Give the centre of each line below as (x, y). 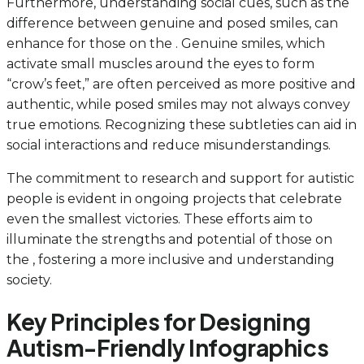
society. (29, 279)
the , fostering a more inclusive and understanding (171, 259)
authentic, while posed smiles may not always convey (178, 104)
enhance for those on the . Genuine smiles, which (166, 43)
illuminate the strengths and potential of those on (169, 239)
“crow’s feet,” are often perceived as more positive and (181, 84)
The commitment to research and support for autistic (180, 178)
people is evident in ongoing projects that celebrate (174, 198)
